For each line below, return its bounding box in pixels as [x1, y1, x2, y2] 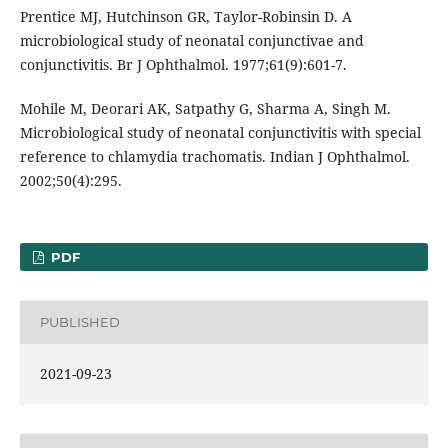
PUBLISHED [39, 314, 120, 331]
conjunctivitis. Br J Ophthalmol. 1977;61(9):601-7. [19, 54, 347, 74]
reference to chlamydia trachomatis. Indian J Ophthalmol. [19, 146, 410, 166]
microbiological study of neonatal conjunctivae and [19, 30, 364, 50]
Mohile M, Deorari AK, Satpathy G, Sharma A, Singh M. [19, 98, 391, 118]
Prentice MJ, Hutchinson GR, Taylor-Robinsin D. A [19, 6, 352, 26]
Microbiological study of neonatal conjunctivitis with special [19, 122, 421, 142]
